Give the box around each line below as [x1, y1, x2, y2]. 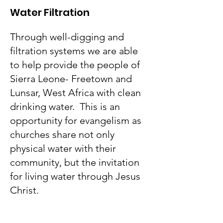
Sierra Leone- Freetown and [10, 73, 132, 85]
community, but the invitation [10, 156, 139, 168]
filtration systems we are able [10, 45, 138, 57]
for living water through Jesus [10, 170, 140, 182]
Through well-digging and [10, 31, 124, 43]
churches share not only [10, 128, 114, 140]
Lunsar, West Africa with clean [10, 87, 141, 99]
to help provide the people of [10, 59, 140, 71]
